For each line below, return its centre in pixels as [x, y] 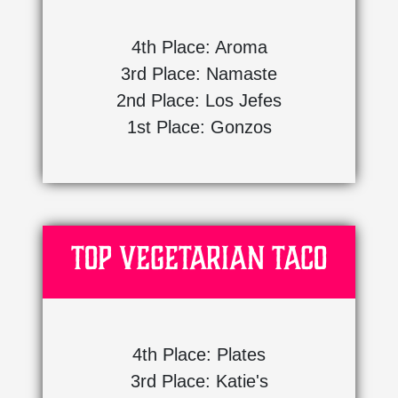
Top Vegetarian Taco [199, 258]
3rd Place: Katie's [199, 381]
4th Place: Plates [199, 354]
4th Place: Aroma [199, 47]
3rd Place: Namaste [199, 73]
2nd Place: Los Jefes [199, 100]
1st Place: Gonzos [199, 127]
